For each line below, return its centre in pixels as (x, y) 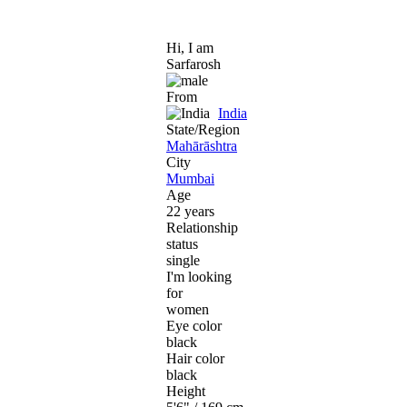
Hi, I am (190, 47)
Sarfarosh (194, 64)
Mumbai (190, 178)
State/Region (203, 129)
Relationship (202, 227)
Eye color (194, 325)
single (183, 260)
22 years (190, 211)
